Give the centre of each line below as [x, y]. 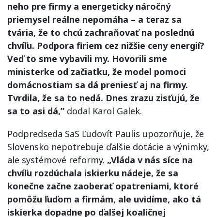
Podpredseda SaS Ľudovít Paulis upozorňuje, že [106, 133]
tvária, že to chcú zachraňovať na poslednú [101, 32]
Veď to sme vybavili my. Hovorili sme [87, 58]
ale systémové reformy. [57, 160]
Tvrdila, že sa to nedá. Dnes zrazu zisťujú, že [103, 98]
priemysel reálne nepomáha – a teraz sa [94, 19]
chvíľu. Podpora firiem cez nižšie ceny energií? [106, 45]
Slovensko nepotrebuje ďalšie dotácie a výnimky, [108, 147]
